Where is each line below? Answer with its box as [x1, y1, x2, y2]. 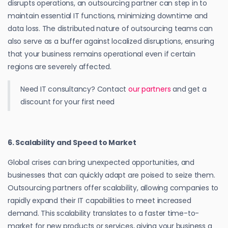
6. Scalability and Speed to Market [8, 137, 136, 148]
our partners [128, 83, 171, 94]
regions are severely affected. [8, 61, 111, 72]
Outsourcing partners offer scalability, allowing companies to [8, 182, 219, 193]
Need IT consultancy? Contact [20, 83, 128, 94]
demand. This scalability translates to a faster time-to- [8, 208, 199, 218]
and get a [170, 83, 207, 94]
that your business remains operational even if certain [8, 48, 195, 59]
